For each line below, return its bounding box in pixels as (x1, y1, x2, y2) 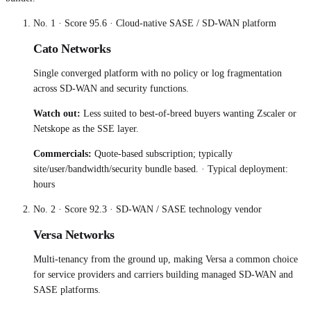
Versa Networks (33, 228, 115, 242)
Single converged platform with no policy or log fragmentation (33, 68, 282, 79)
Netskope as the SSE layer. (33, 124, 139, 135)
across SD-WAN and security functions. (33, 83, 189, 94)
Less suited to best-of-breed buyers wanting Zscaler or (83, 108, 296, 119)
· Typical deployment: (199, 164, 288, 175)
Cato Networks (33, 42, 111, 56)
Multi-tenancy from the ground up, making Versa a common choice (33, 254, 298, 265)
